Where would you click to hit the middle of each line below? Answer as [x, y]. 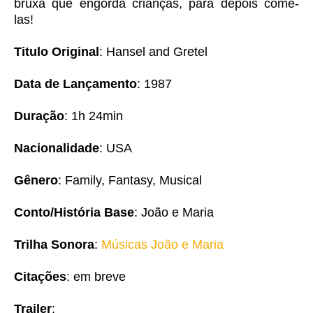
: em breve [96, 276]
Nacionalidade [57, 148]
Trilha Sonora [54, 244]
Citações [40, 276]
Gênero [36, 180]
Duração [39, 116]
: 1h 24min [94, 116]
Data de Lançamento [75, 83]
